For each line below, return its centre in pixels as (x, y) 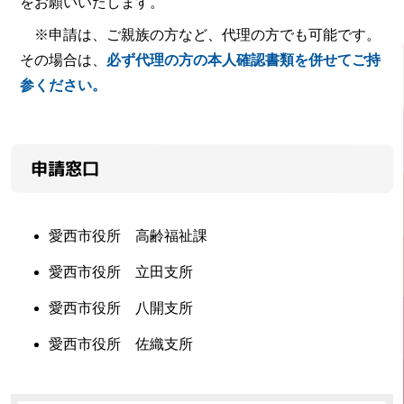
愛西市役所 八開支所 (121, 308)
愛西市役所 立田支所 (121, 271)
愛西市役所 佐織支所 (121, 344)
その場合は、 (63, 60)
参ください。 (63, 85)
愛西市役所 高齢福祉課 (128, 235)
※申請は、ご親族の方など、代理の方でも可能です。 (200, 34)
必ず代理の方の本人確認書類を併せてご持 (243, 60)
